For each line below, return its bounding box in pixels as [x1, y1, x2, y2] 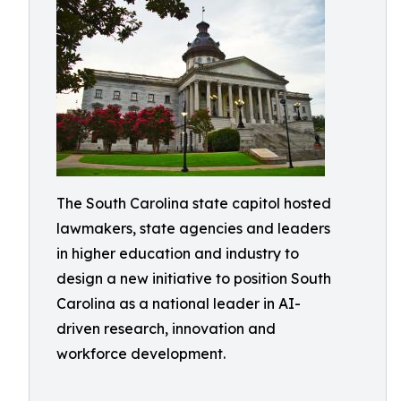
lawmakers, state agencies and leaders [56, 219, 330, 237]
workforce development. [56, 345, 226, 363]
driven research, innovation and [56, 320, 276, 337]
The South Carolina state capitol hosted [56, 194, 331, 212]
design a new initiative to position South [56, 269, 331, 287]
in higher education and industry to [56, 244, 299, 262]
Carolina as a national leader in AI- [56, 294, 301, 312]
